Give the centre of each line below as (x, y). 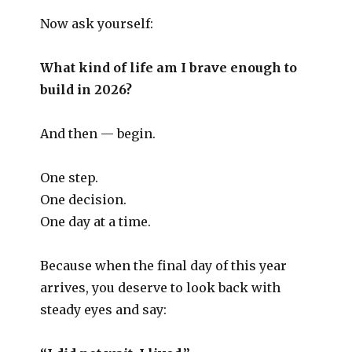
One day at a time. (96, 221)
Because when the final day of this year (164, 265)
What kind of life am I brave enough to (169, 67)
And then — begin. (98, 133)
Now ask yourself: (97, 23)
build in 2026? (86, 89)
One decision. (84, 199)
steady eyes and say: (104, 309)
